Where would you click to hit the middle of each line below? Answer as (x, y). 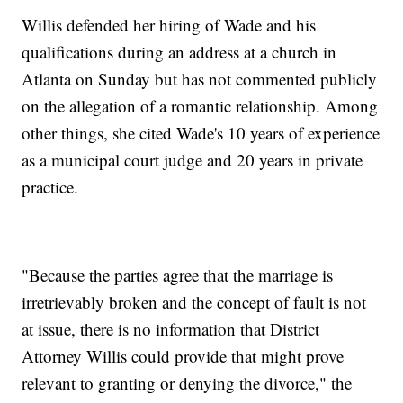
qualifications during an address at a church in (179, 52)
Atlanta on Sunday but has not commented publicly (200, 79)
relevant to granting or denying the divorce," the (187, 383)
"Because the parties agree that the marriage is (178, 275)
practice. (50, 187)
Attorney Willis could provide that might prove (183, 356)
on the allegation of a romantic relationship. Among (200, 106)
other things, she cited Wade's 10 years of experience (201, 133)
